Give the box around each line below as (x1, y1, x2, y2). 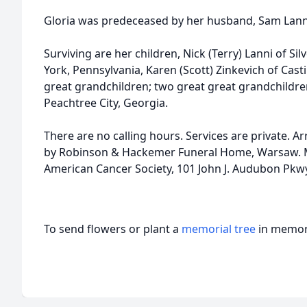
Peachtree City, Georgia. (44, 95, 168, 110)
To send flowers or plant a (44, 221, 182, 236)
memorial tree (182, 221, 256, 236)
